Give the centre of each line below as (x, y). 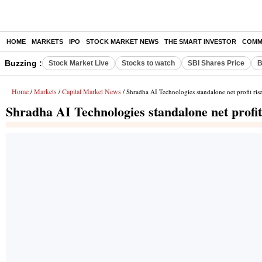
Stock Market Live (79, 63)
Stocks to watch (148, 63)
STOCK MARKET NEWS (122, 42)
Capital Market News (92, 91)
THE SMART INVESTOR (200, 42)
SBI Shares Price (216, 63)
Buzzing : (23, 63)
